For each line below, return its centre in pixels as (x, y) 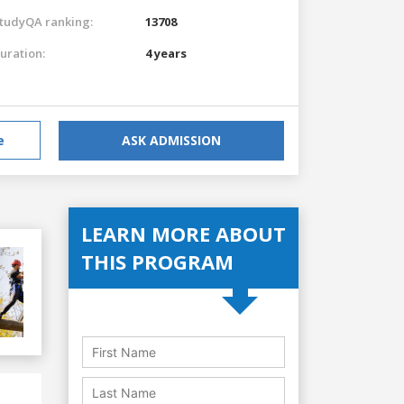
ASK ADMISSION (171, 140)
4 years (166, 53)
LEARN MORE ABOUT (184, 233)
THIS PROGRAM (157, 261)
